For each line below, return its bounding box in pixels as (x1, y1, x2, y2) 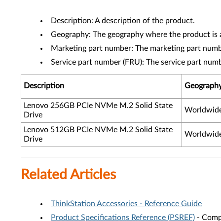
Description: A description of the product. (51, 17, 195, 25)
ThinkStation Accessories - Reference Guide (51, 200, 202, 208)
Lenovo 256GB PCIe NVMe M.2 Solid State (24, 102, 173, 110)
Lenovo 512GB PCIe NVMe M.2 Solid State (24, 126, 173, 134)
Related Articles (21, 168, 116, 182)
